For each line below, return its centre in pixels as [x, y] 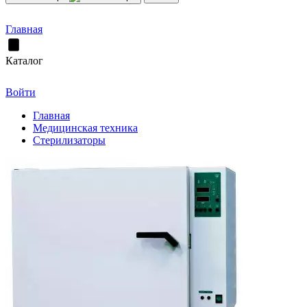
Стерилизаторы [69, 140]
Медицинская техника [85, 128]
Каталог [24, 61]
